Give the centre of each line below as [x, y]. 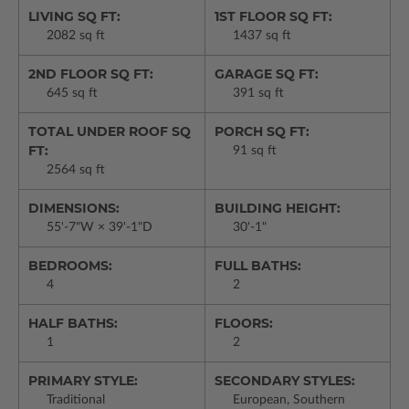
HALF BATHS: [73, 324]
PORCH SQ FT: [262, 132]
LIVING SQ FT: [74, 17]
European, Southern [288, 400]
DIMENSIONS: [74, 209]
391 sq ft [258, 94]
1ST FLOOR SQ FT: [273, 17]
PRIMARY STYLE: [83, 381]
